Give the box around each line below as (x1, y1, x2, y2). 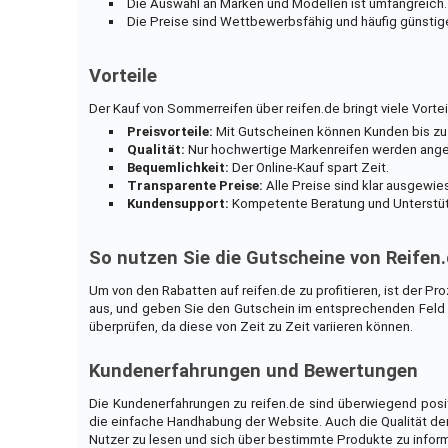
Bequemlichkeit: (127, 159, 230, 175)
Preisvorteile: (127, 123, 214, 139)
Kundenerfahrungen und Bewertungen (88, 359, 418, 382)
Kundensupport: (127, 195, 230, 211)
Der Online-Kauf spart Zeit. (229, 159, 390, 175)
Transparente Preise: (127, 177, 264, 193)
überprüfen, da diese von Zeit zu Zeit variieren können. (88, 318, 413, 334)
